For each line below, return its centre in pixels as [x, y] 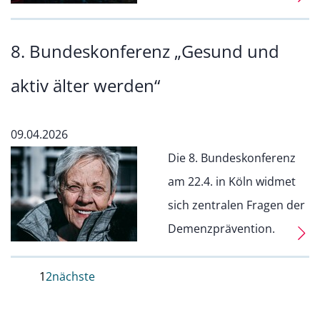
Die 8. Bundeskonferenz [232, 158]
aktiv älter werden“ [85, 85]
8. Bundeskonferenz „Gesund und [145, 51]
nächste [74, 276]
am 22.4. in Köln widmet [232, 181]
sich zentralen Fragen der [236, 205]
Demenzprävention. [221, 229]
